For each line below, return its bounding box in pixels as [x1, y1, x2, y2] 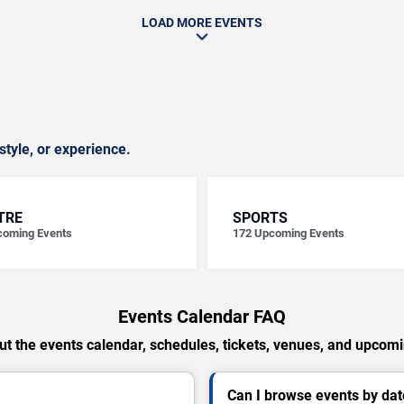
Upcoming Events [254, 226, 344, 240]
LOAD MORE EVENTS [142, 15, 262, 30]
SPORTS [233, 209, 288, 226]
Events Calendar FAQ [118, 306, 286, 327]
